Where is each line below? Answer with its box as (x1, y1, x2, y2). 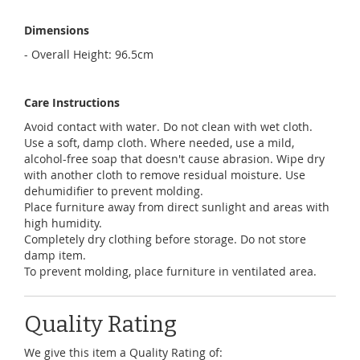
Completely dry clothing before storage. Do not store (24, 231, 306, 247)
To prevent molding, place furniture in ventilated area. (24, 264, 317, 280)
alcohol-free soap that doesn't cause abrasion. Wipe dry (24, 151, 325, 167)
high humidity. (24, 215, 102, 231)
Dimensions (24, 22, 89, 39)
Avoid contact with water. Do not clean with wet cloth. (24, 119, 313, 135)
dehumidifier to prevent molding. (24, 183, 203, 199)
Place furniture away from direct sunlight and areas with (24, 199, 329, 215)
